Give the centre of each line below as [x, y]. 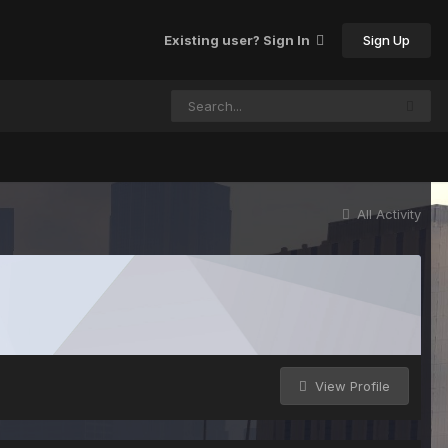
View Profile [350, 386]
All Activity [389, 214]
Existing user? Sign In [240, 39]
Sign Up [386, 39]
